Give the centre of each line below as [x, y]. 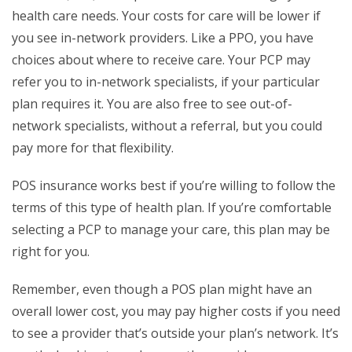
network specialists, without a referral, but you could [167, 126]
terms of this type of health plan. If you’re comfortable [172, 208]
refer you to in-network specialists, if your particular [166, 82]
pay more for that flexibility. [93, 148]
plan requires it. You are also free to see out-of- [152, 104]
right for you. [51, 252]
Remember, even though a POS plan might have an [162, 290]
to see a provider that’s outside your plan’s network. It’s [175, 334]
